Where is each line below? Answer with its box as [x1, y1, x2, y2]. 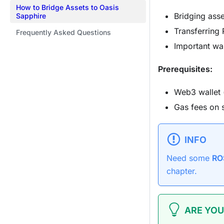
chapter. [166, 165, 197, 176]
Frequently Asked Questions [16, 28, 111, 36]
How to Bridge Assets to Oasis [16, 3, 119, 11]
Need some [166, 152, 212, 163]
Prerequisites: [158, 64, 212, 74]
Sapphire [16, 11, 46, 20]
